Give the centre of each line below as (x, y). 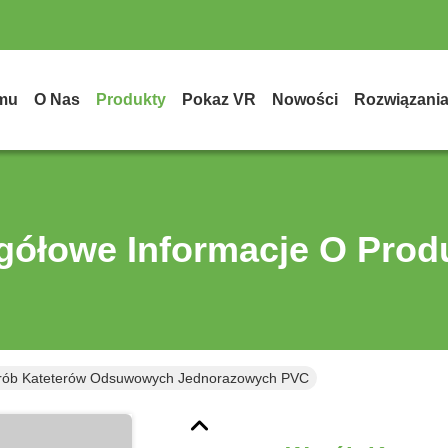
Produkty (131, 99)
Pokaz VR (219, 99)
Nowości (305, 99)
